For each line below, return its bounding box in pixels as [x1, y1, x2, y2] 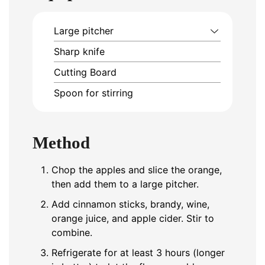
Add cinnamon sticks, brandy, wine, [51, 198, 209, 211]
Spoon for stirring [54, 86, 133, 99]
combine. [51, 227, 92, 239]
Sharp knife [54, 45, 105, 57]
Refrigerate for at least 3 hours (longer [51, 247, 225, 259]
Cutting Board [54, 66, 117, 78]
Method [33, 133, 90, 153]
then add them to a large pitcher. [51, 178, 199, 190]
